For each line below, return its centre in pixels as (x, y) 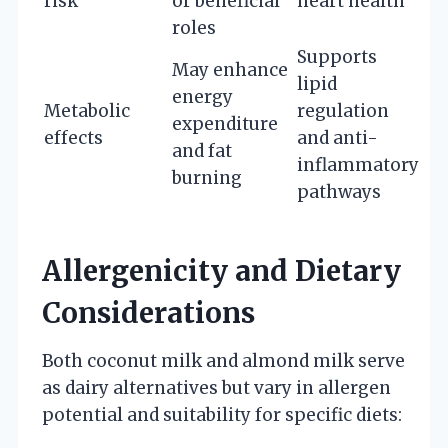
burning (207, 177)
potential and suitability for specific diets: (222, 414)
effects (73, 137)
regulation (343, 110)
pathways (339, 191)
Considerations (148, 312)
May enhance (230, 69)
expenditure (225, 123)
